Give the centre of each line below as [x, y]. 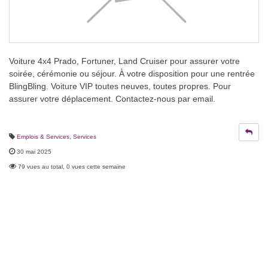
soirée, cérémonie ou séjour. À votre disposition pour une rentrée [132, 74]
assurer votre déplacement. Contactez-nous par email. [112, 99]
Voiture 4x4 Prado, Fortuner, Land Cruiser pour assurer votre [124, 61]
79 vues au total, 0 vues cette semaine [72, 167]
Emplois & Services [43, 137]
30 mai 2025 [34, 152]
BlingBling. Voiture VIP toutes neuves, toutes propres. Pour [120, 86]
